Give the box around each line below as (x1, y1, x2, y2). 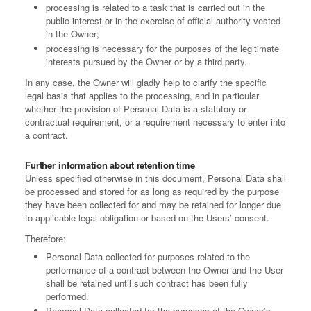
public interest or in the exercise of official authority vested (46, 14, 280, 28)
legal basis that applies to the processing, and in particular (25, 89, 259, 103)
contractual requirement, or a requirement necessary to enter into (25, 115, 285, 129)
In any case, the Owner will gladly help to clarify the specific (25, 76, 267, 90)
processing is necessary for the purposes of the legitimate (46, 42, 279, 56)
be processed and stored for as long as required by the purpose (25, 185, 279, 199)
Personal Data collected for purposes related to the (46, 250, 250, 264)
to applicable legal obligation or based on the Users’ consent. (25, 211, 269, 225)
